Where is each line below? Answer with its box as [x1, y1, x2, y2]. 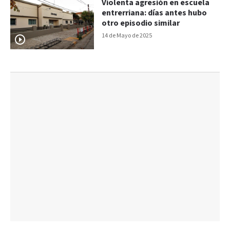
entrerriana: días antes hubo [102, 8, 207, 19]
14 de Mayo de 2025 [102, 32, 152, 40]
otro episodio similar [102, 18, 180, 29]
